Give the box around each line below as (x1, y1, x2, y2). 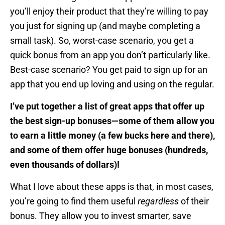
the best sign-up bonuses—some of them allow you (10, 116, 214, 127)
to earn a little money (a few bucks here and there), (10, 130, 215, 141)
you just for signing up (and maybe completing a (10, 21, 200, 32)
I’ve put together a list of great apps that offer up (10, 101, 204, 112)
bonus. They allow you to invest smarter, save (10, 210, 191, 221)
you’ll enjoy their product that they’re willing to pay (10, 6, 208, 17)
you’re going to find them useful (10, 196, 138, 207)
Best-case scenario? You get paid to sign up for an (10, 64, 207, 75)
